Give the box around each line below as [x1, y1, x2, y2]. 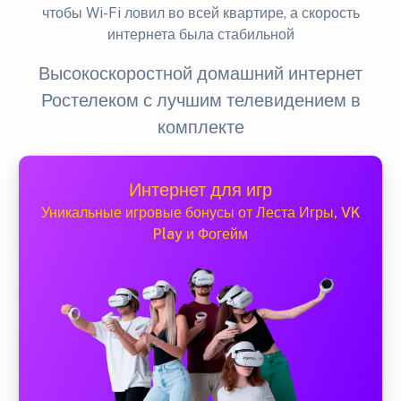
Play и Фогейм [153, 225, 248, 243]
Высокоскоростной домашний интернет [38, 62, 363, 84]
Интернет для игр [129, 178, 272, 200]
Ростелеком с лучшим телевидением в [40, 89, 361, 111]
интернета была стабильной [107, 25, 294, 43]
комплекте [157, 115, 244, 138]
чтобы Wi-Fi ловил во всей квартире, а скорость [41, 4, 360, 21]
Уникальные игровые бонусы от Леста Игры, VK [40, 203, 361, 221]
